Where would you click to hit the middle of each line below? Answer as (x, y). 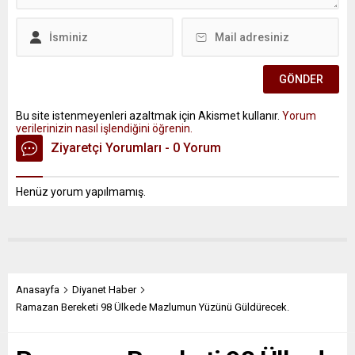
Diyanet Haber (104, 290)
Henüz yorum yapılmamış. (81, 192)
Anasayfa (38, 290)
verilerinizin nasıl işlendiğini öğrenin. (104, 129)
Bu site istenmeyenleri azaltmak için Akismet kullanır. (149, 116)
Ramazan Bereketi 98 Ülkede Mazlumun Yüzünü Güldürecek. (153, 307)
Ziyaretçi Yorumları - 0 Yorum (136, 148)
